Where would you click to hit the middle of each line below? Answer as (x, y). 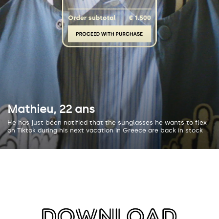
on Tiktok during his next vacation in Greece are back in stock (105, 130)
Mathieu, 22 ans (51, 109)
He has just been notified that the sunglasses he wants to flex (107, 122)
